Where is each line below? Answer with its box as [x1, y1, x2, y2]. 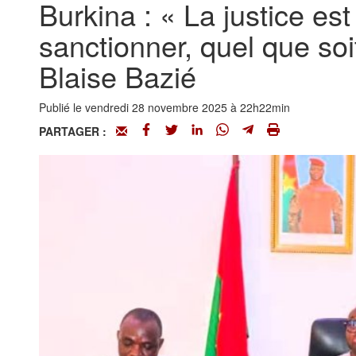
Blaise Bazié [38, 56, 196, 96]
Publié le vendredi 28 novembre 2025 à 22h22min [38, 99, 290, 115]
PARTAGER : [38, 123, 116, 139]
